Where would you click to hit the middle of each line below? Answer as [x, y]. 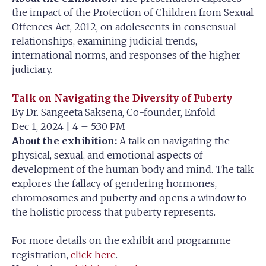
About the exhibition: [64, 140]
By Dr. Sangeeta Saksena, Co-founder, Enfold [114, 112]
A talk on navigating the [173, 140]
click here [93, 254]
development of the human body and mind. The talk [133, 169]
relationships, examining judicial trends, [104, 41]
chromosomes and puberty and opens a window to [129, 197]
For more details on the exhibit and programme [121, 240]
